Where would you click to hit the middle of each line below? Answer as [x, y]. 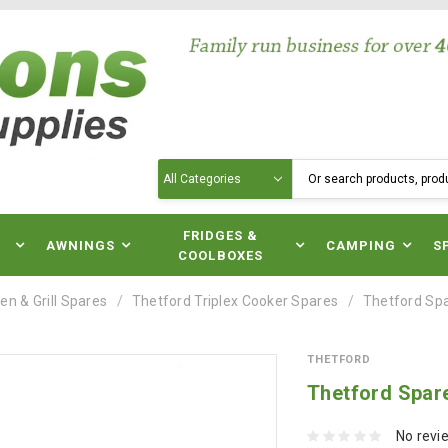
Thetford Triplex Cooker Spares [235, 301]
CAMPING [361, 245]
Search [181, 169]
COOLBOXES [220, 255]
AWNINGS [80, 245]
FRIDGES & [220, 235]
